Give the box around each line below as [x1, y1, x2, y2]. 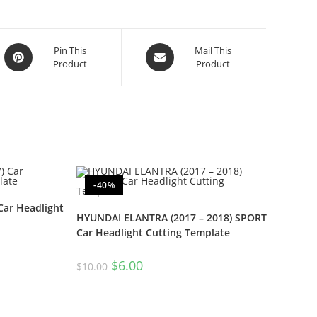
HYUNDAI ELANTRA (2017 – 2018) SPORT [76, 211, 267, 225]
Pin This [53, 44, 86, 57]
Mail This [194, 44, 231, 57]
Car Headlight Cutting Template [76, 226, 230, 240]
